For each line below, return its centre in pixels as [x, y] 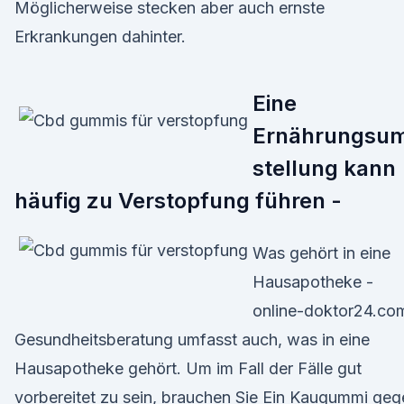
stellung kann [324, 168]
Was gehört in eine [321, 253]
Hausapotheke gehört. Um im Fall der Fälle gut [188, 368]
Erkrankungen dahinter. [100, 37]
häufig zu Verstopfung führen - [178, 201]
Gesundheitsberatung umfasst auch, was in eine [192, 340]
